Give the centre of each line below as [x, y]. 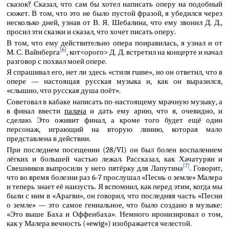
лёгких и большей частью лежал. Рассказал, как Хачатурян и [114, 159]
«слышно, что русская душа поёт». [63, 91]
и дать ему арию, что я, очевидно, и [154, 111]
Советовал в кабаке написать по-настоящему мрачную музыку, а [114, 102]
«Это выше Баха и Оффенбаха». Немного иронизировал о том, [114, 214]
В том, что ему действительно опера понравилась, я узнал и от [114, 43]
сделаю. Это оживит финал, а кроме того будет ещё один [114, 120]
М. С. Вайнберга [33, 52]
